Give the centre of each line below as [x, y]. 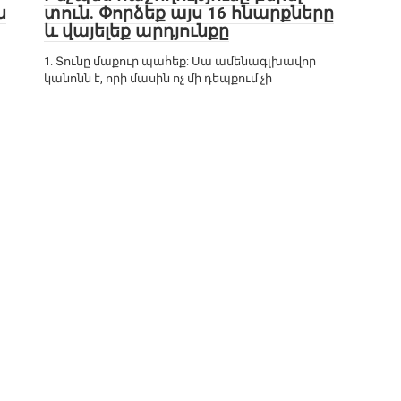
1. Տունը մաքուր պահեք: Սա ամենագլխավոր [180, 61]
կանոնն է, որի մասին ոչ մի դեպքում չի [158, 78]
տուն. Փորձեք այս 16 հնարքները [189, 13]
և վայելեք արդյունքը [137, 31]
